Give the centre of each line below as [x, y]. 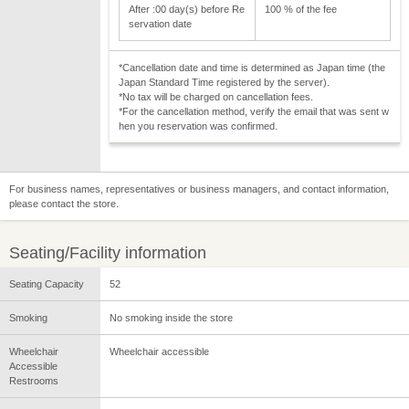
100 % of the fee [301, 10]
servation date [160, 24]
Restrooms [34, 381]
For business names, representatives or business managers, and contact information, [199, 189]
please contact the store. [64, 204]
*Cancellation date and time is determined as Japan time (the [252, 68]
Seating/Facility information [108, 253]
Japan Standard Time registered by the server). [224, 83]
